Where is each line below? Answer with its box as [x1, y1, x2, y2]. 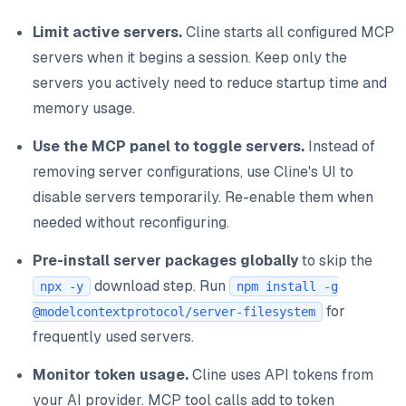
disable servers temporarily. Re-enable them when [33, 187, 373, 207]
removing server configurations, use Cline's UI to [33, 161, 353, 181]
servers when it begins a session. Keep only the [33, 47, 347, 67]
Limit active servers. [33, 22, 182, 42]
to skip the [298, 250, 372, 270]
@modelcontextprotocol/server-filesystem [33, 304, 315, 319]
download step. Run [91, 275, 229, 295]
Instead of [304, 136, 375, 156]
